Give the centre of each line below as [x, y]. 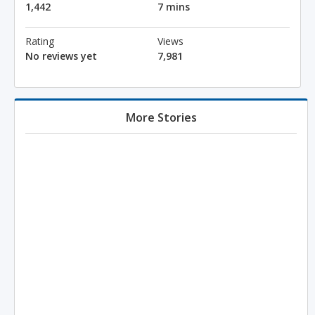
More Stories [161, 117]
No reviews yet [61, 56]
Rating [40, 41]
